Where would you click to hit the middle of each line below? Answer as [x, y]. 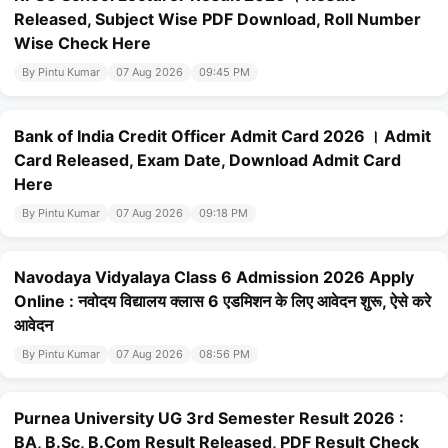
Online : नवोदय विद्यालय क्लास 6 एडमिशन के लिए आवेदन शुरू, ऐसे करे [222, 301]
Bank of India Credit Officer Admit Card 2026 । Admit [222, 136]
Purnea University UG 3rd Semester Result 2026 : [209, 418]
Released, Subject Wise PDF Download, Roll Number [217, 19]
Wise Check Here [82, 43]
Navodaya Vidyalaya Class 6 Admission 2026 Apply [214, 277]
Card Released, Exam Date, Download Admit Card [207, 160]
